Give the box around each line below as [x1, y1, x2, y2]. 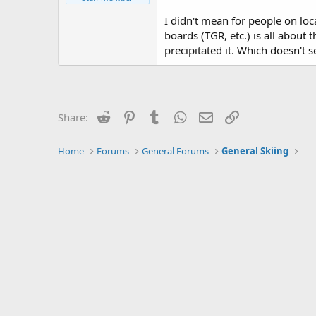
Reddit [111, 109, 143, 123]
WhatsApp [188, 109, 239, 123]
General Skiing [221, 144, 289, 157]
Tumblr [163, 109, 198, 123]
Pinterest [138, 109, 181, 123]
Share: [58, 110, 88, 125]
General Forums [142, 144, 209, 157]
